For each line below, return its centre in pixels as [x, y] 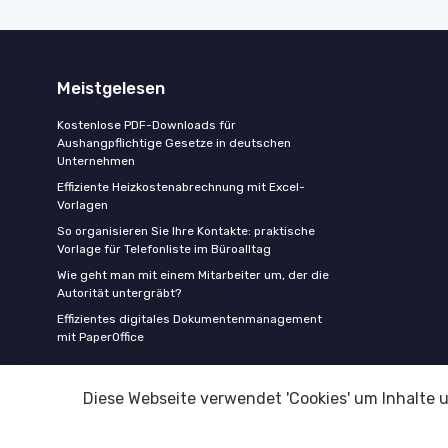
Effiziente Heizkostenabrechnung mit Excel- [181, 187]
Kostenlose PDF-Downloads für [146, 125]
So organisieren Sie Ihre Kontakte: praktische [186, 231]
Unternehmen [96, 161]
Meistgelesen [111, 88]
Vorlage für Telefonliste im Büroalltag [164, 249]
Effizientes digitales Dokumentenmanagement [189, 319]
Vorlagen [82, 205]
